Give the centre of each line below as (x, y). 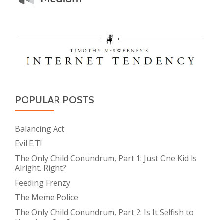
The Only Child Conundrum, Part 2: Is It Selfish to (104, 212)
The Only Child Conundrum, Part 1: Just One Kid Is (106, 158)
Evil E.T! (28, 143)
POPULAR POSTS (55, 99)
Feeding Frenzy (42, 182)
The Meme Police (46, 197)
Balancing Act (40, 128)
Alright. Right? (41, 168)
